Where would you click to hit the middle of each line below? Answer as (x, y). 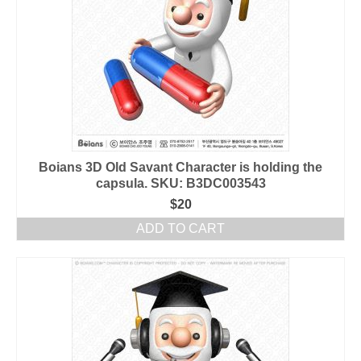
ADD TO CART (180, 228)
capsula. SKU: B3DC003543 (180, 183)
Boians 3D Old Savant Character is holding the (180, 167)
